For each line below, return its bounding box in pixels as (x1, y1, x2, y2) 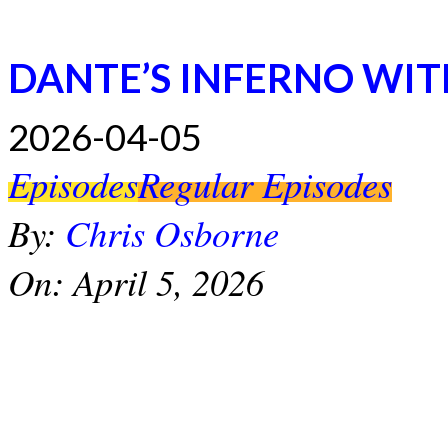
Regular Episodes (138, 158, 392, 208)
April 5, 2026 (73, 256, 264, 306)
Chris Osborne (65, 207, 279, 257)
